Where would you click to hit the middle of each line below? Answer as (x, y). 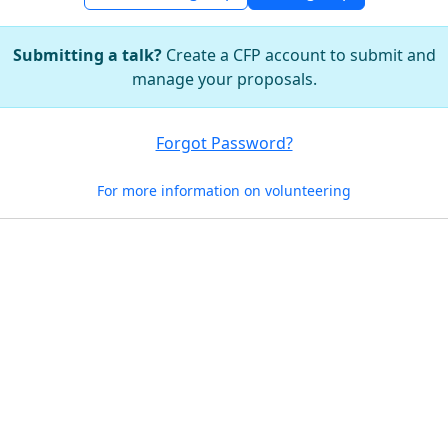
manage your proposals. (224, 79)
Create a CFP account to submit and (298, 55)
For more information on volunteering (224, 190)
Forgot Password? (224, 143)
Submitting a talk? (87, 55)
